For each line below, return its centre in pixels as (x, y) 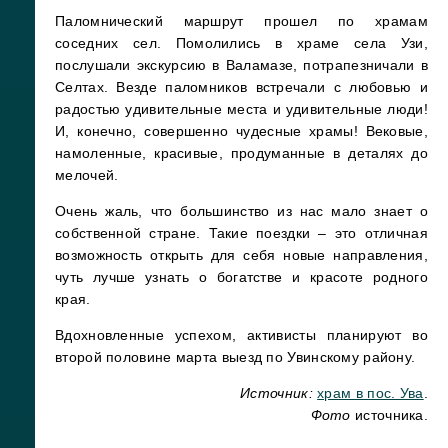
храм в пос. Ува (370, 392)
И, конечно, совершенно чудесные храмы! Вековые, (241, 130)
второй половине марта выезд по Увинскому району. (235, 356)
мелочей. (87, 174)
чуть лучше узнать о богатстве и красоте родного (241, 276)
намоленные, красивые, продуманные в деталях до (241, 152)
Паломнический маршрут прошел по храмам (241, 20)
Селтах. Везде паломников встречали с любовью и (241, 86)
